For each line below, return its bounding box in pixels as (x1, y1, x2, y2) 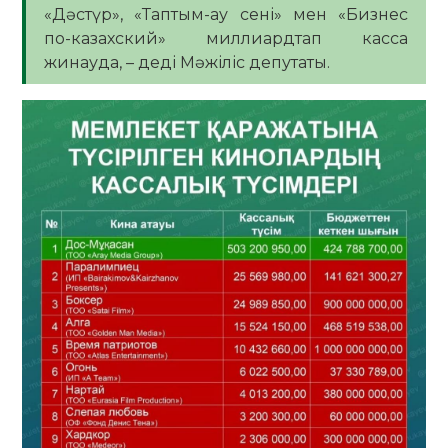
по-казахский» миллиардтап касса (44, 29, 408, 49)
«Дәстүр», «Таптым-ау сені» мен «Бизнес (44, 5, 408, 25)
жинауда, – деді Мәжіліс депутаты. (44, 53, 330, 73)
